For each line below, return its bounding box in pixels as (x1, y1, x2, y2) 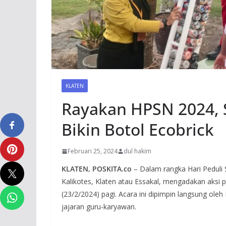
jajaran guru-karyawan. (62, 202, 136, 212)
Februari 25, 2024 (68, 147, 118, 156)
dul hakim (124, 147, 151, 156)
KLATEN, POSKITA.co (62, 164, 132, 174)
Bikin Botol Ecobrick (62, 119, 214, 141)
